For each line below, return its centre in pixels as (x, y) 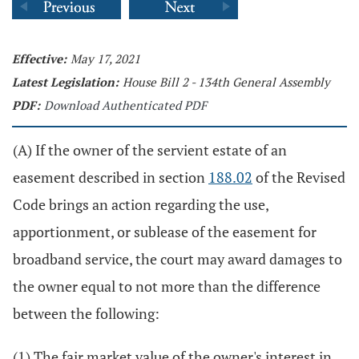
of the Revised (299, 177)
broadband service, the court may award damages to (177, 259)
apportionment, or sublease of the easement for (165, 232)
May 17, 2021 (105, 58)
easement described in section (111, 177)
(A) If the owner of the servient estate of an (150, 150)
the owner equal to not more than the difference (167, 286)
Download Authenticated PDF (125, 105)
